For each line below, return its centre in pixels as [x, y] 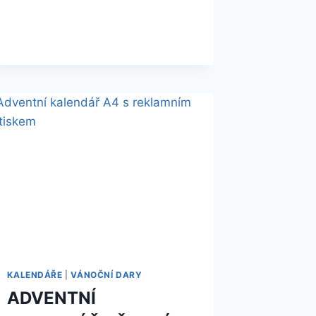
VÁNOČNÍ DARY [107, 275]
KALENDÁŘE [35, 275]
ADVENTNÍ [52, 298]
